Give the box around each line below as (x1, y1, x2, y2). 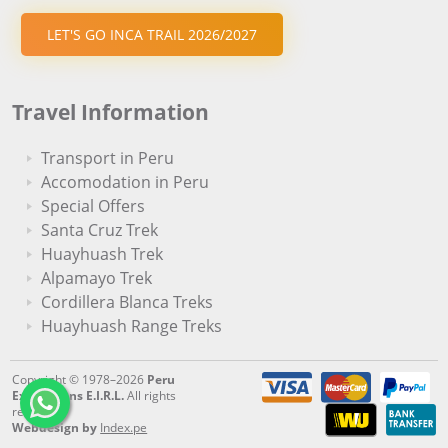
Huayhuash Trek (41, 243, 164, 266)
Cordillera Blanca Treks (41, 291, 214, 314)
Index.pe (100, 419, 148, 437)
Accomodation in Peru (41, 171, 210, 194)
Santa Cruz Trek (41, 219, 159, 242)
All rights (124, 387, 177, 405)
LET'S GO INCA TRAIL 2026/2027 (46, 25, 257, 45)
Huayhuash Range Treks (41, 315, 223, 338)
